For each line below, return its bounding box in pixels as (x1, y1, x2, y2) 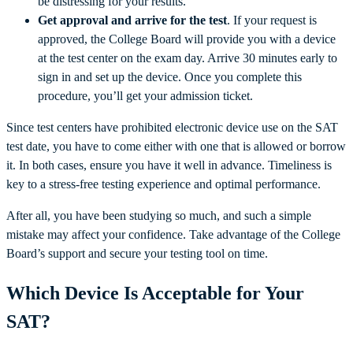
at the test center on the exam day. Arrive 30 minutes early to (38, 51, 337, 65)
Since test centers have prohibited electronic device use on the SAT (6, 121, 338, 135)
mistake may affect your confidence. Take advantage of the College (6, 228, 340, 242)
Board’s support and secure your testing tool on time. (6, 247, 268, 261)
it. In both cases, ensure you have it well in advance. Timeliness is (6, 158, 332, 173)
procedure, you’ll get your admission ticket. (38, 89, 253, 103)
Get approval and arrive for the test (38, 13, 227, 28)
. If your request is (227, 13, 317, 28)
